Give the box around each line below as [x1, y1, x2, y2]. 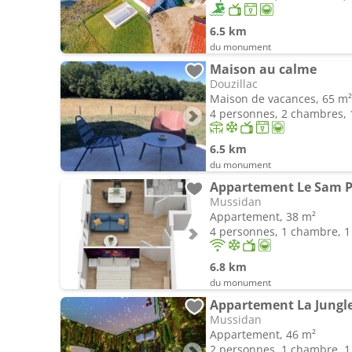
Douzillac [210, 76, 258, 91]
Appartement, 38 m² [210, 209, 316, 224]
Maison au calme [210, 60, 317, 78]
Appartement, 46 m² [210, 327, 316, 342]
